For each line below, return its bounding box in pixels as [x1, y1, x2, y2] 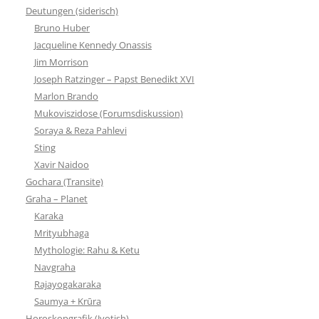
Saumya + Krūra [34, 294, 101, 308]
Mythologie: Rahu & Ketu [34, 243, 140, 256]
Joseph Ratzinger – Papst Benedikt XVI [34, 72, 194, 85]
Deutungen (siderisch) [26, 4, 118, 17]
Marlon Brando [34, 89, 98, 103]
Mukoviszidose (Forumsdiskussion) [34, 106, 183, 120]
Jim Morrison [34, 55, 88, 68]
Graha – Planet [26, 192, 88, 205]
